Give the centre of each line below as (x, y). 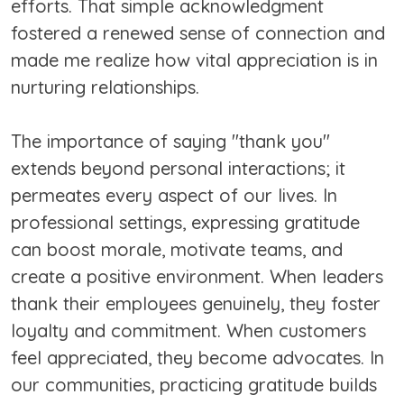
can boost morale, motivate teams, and (177, 250)
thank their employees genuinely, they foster (196, 304)
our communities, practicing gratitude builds (194, 385)
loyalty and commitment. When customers (188, 331)
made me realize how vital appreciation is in (194, 60)
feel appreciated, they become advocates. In (197, 358)
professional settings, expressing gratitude (185, 223)
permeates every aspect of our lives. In (174, 196)
